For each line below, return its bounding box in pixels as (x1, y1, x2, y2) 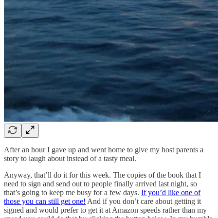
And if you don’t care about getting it (86, 197, 201, 205)
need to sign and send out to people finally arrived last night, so (4, 179, 197, 188)
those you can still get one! (4, 197, 86, 205)
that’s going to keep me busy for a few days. (4, 188, 141, 197)
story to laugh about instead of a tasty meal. (4, 154, 136, 163)
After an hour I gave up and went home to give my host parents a (4, 145, 203, 154)
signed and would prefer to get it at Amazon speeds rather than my (4, 205, 207, 214)
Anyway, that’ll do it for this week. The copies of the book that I (4, 170, 201, 179)
